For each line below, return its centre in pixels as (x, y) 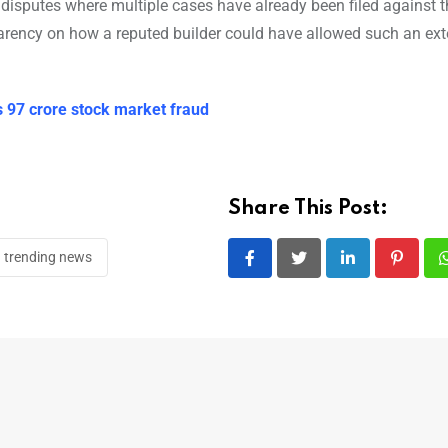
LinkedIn (376, 270)
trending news (48, 256)
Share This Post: (308, 208)
